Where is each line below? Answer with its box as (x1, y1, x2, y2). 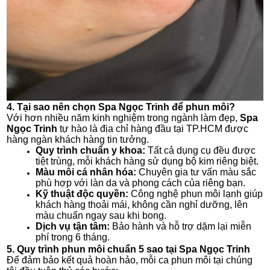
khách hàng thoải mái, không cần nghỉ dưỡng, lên (36, 199, 248, 210)
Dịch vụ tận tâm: (36, 221, 110, 231)
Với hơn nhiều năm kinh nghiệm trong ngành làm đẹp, (7, 112, 240, 123)
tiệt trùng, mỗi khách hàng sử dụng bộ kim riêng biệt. (36, 155, 259, 166)
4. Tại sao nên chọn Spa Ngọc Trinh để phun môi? (7, 101, 236, 112)
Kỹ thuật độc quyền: (36, 188, 129, 199)
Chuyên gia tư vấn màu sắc (136, 166, 257, 177)
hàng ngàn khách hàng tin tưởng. (7, 134, 149, 145)
